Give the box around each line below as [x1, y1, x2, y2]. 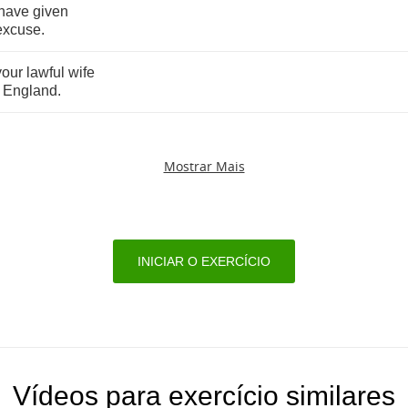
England [3, 83, 57, 98]
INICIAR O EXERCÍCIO [138, 254, 270, 269]
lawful [26, 65, 65, 80]
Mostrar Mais [163, 158, 245, 175]
